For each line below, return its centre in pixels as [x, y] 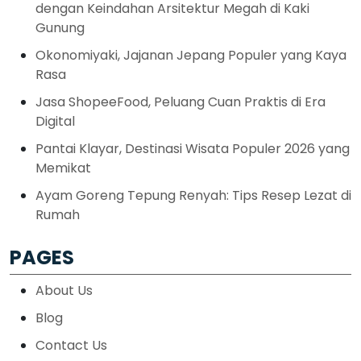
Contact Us [71, 346]
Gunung [60, 28]
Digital [55, 122]
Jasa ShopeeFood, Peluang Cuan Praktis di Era [180, 102]
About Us [64, 291]
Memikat [63, 168]
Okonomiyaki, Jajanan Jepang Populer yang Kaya [191, 56]
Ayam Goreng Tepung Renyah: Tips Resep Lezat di [193, 196]
